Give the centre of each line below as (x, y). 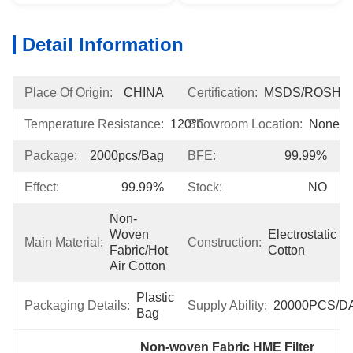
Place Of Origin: (69, 93)
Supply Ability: (227, 305)
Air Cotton (137, 266)
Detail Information (103, 45)
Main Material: (64, 242)
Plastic (155, 297)
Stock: (205, 187)
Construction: (225, 242)
